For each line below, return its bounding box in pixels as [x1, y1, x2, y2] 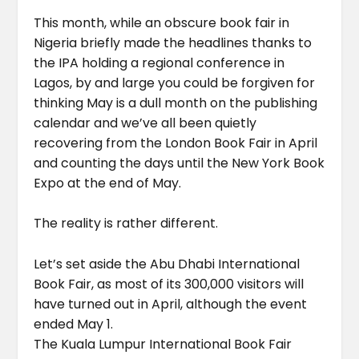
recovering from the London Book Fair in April [34, 133, 318, 152]
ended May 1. [34, 314, 114, 333]
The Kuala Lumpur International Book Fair [34, 334, 292, 353]
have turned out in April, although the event [34, 294, 308, 313]
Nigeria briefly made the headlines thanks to [34, 33, 313, 52]
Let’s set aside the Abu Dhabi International [34, 254, 301, 273]
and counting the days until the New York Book [34, 153, 325, 172]
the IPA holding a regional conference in [34, 53, 285, 72]
